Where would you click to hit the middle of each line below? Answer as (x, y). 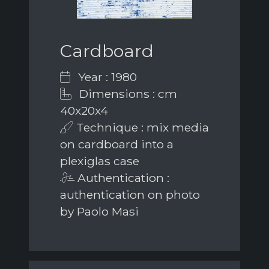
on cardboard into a (117, 144)
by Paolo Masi (99, 211)
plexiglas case (100, 161)
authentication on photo (130, 194)
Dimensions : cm (127, 93)
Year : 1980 (106, 77)
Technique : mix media (141, 127)
